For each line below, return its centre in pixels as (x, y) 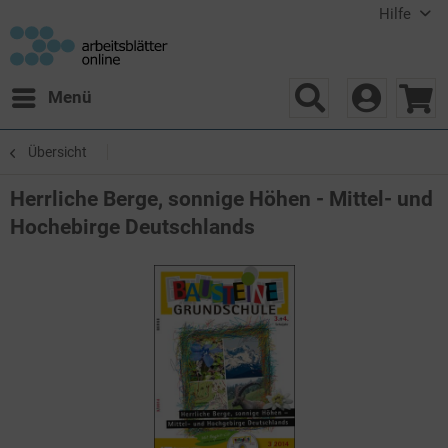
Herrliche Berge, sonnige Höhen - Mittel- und (221, 198)
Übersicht (57, 151)
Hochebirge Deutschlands (132, 226)
